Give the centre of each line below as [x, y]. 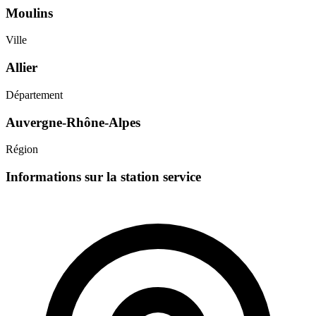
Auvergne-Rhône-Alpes [73, 122]
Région [22, 150]
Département [34, 95]
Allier [22, 68]
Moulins [29, 13]
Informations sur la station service [103, 177]
